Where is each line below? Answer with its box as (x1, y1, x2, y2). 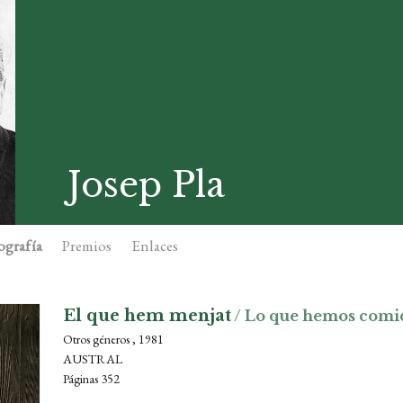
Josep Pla (67, 164, 225, 206)
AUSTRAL (63, 351, 122, 367)
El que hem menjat (63, 306, 231, 326)
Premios (62, 236, 112, 255)
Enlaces (131, 236, 178, 255)
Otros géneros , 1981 (63, 331, 164, 347)
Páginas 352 (63, 371, 120, 387)
